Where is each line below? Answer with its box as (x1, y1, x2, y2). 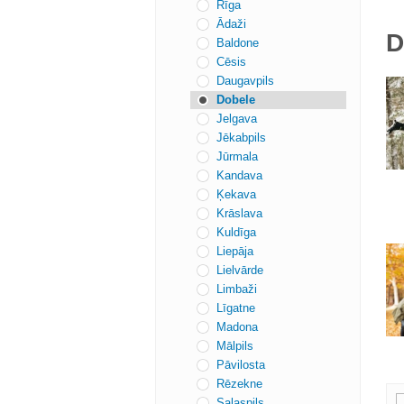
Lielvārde (216, 263, 263, 277)
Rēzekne (216, 377, 262, 390)
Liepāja (216, 244, 253, 258)
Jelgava (216, 112, 257, 125)
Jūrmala (216, 150, 258, 163)
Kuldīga (216, 225, 256, 239)
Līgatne (216, 301, 255, 315)
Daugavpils (216, 74, 274, 87)
